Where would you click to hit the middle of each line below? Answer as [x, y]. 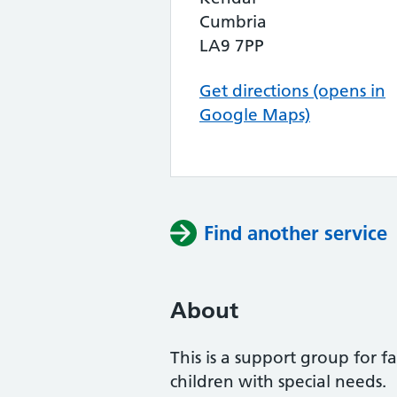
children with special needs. [278, 381]
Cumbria [233, 22]
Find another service [296, 233]
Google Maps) [255, 115]
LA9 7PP [232, 46]
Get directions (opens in [292, 91]
